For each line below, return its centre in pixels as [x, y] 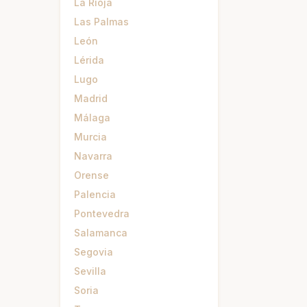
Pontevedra [102, 213]
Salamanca [101, 233]
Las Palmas [101, 22]
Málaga [92, 118]
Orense [91, 175]
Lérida [89, 60]
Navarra [93, 156]
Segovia [94, 252]
